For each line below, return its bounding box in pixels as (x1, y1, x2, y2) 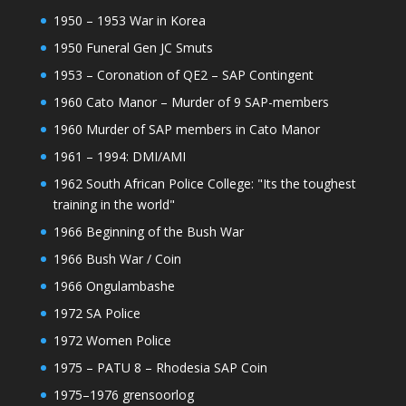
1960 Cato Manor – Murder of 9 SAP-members (53, 93, 329, 111)
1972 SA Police (53, 304, 140, 323)
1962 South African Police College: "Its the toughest (53, 175, 356, 193)
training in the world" (53, 196, 175, 214)
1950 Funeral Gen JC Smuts (53, 39, 213, 57)
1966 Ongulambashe (53, 277, 175, 295)
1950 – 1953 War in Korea (53, 12, 206, 30)
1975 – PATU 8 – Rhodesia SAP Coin (53, 359, 267, 377)
